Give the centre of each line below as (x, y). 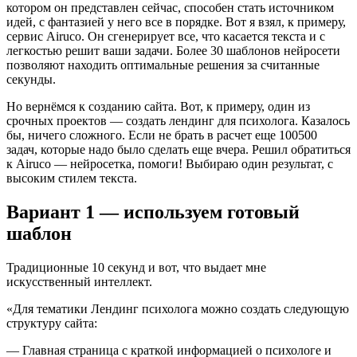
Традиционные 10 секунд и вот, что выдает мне (136, 267)
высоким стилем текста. (72, 178)
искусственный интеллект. (79, 281)
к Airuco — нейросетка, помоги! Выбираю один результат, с (170, 163)
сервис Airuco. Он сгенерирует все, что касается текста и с (166, 36)
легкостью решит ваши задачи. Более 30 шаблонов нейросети (173, 50)
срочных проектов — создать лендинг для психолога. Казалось (178, 120)
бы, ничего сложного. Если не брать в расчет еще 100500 (162, 135)
